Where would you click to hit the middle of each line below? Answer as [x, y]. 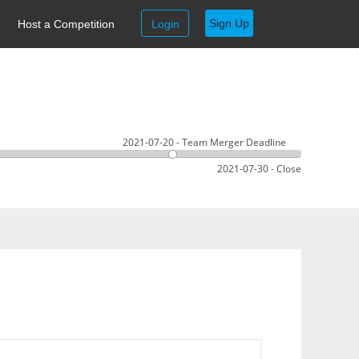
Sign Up [229, 23]
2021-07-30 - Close [259, 168]
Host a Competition [66, 24]
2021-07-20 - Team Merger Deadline [204, 142]
